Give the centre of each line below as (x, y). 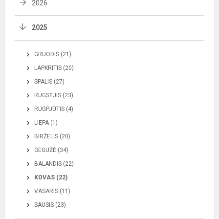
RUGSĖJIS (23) (54, 95)
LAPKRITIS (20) (54, 68)
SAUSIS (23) (50, 205)
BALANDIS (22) (54, 164)
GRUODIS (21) (53, 54)
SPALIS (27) (49, 82)
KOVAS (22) (51, 177)
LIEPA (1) (46, 123)
